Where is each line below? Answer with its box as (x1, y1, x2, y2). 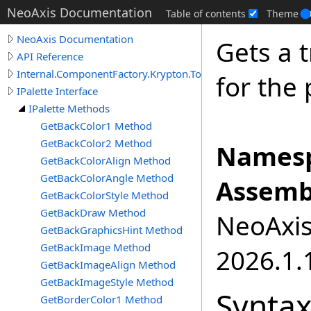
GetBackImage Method (40, 240, 151, 254)
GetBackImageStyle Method (40, 275, 174, 289)
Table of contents (166, 7, 246, 20)
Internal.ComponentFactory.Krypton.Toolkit (17, 67, 222, 81)
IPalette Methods (28, 101, 110, 115)
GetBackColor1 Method (40, 119, 152, 133)
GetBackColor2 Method (40, 136, 152, 150)
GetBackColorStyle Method (40, 188, 169, 202)
